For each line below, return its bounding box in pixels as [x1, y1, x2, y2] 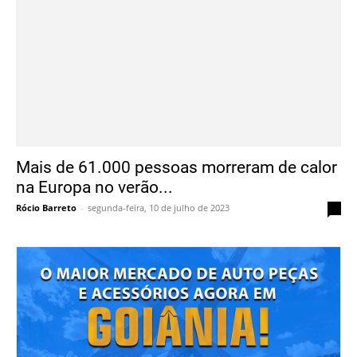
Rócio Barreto [16, 202, 76, 214]
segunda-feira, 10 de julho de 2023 [88, 202, 229, 214]
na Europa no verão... [16, 175, 173, 198]
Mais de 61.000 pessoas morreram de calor [16, 155, 337, 178]
